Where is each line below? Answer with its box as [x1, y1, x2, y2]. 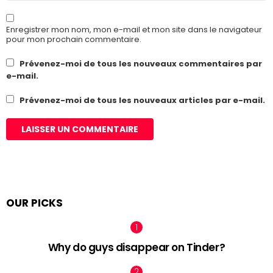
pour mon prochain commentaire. [6, 34, 141, 46]
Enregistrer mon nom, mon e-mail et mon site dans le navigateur [6, 24, 262, 36]
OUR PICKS [6, 196, 63, 211]
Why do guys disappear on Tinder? [48, 240, 225, 255]
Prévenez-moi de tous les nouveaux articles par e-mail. [19, 94, 265, 107]
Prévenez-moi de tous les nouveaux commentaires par [19, 58, 262, 70]
